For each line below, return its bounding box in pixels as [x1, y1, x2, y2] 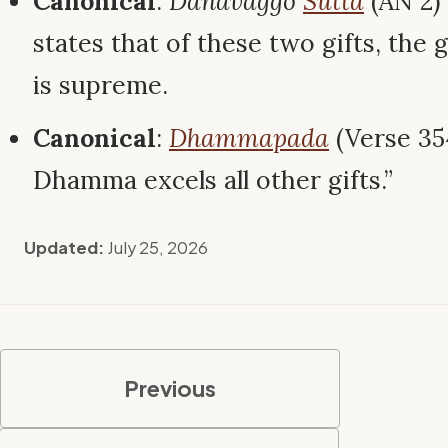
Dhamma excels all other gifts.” [33, 163, 393, 196]
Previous [124, 373, 216, 402]
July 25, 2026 [106, 236, 208, 258]
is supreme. [33, 68, 168, 101]
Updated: [20, 236, 104, 258]
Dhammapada [169, 121, 329, 154]
